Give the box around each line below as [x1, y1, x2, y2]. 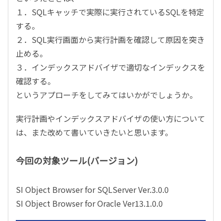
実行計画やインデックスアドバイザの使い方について [16, 112, 205, 125]
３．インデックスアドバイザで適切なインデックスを [16, 61, 205, 74]
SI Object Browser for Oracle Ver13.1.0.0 [16, 197, 163, 210]
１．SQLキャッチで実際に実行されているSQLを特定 [16, 6, 204, 18]
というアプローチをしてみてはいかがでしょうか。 [16, 89, 197, 101]
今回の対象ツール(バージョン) [16, 154, 138, 167]
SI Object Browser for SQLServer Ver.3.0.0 [16, 184, 169, 196]
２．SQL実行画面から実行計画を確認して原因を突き [16, 34, 205, 46]
